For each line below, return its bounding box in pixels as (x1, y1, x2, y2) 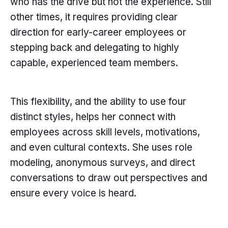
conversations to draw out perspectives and (10, 172, 207, 184)
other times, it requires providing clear (10, 11, 178, 23)
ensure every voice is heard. (10, 187, 136, 199)
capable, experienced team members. (10, 57, 178, 69)
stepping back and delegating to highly (10, 42, 179, 54)
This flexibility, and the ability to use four (10, 96, 186, 108)
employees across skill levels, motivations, (10, 126, 200, 138)
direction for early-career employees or (10, 26, 186, 39)
